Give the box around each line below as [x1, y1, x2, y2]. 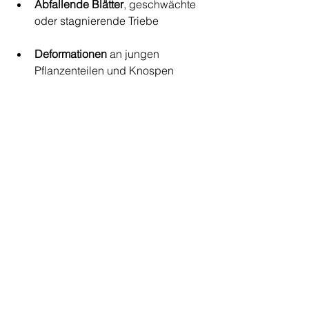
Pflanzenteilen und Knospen [34, 63, 174, 77]
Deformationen [34, 47, 107, 61]
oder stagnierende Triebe [34, 14, 159, 28]
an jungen [107, 47, 162, 61]
